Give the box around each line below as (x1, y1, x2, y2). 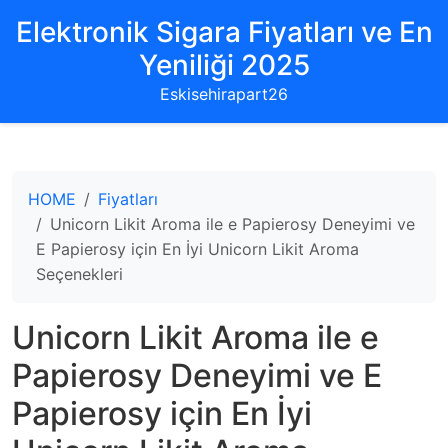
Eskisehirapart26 (160, 84, 288, 104)
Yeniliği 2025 (138, 48, 310, 82)
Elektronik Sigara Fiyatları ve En (15, 15, 433, 49)
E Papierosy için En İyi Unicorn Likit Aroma (36, 239, 359, 259)
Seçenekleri (36, 264, 123, 284)
